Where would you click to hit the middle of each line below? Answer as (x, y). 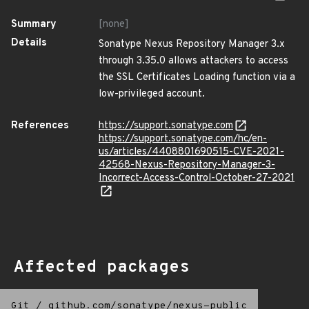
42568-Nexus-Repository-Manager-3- (187, 165)
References (40, 126)
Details (29, 43)
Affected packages (102, 268)
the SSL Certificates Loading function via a (197, 78)
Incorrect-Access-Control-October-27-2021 (197, 178)
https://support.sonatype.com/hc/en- (183, 139)
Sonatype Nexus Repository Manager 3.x (192, 44)
